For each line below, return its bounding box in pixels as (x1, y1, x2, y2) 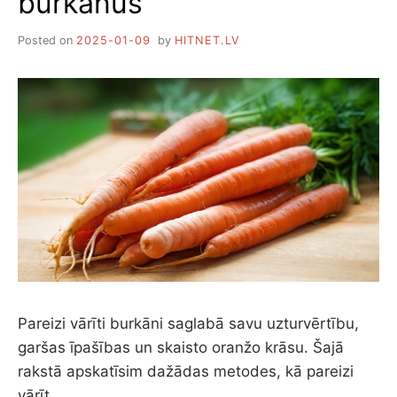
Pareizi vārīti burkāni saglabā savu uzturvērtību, (18, 314, 359, 332)
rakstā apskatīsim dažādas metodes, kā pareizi (18, 362, 354, 380)
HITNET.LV (174, 34, 240, 48)
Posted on (18, 34, 76, 48)
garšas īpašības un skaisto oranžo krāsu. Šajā (18, 338, 344, 356)
